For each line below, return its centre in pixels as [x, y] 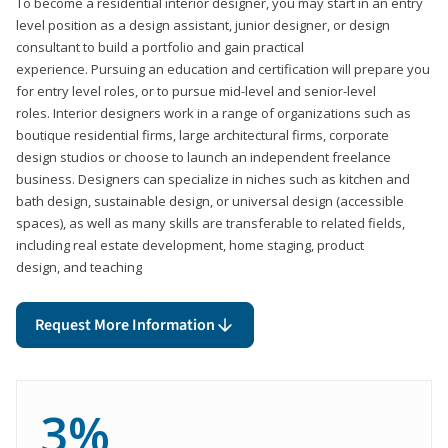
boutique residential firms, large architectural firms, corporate [202, 134]
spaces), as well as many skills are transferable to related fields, [210, 222]
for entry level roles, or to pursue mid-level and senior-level [196, 90]
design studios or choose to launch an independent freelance [203, 156]
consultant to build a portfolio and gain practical [160, 46]
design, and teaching [79, 266]
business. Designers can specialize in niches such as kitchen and [213, 178]
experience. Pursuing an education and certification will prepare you [223, 68]
